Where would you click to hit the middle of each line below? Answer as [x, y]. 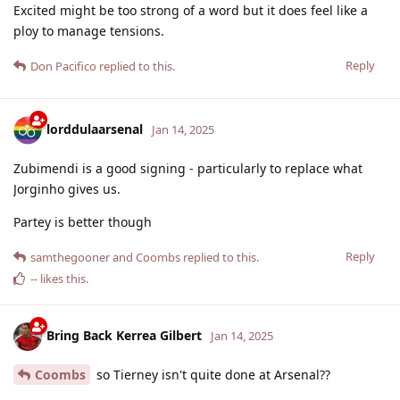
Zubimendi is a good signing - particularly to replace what [188, 168]
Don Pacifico [63, 66]
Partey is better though [83, 221]
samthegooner [70, 257]
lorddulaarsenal [95, 129]
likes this [62, 278]
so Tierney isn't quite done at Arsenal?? [212, 374]
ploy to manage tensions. [89, 30]
